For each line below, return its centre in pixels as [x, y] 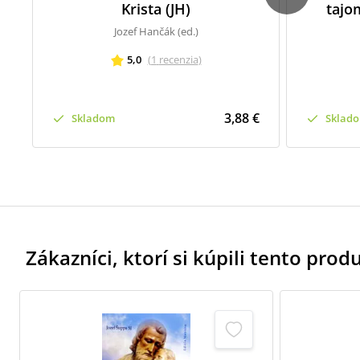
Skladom [93, 118]
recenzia [178, 59]
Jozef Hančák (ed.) [156, 31]
